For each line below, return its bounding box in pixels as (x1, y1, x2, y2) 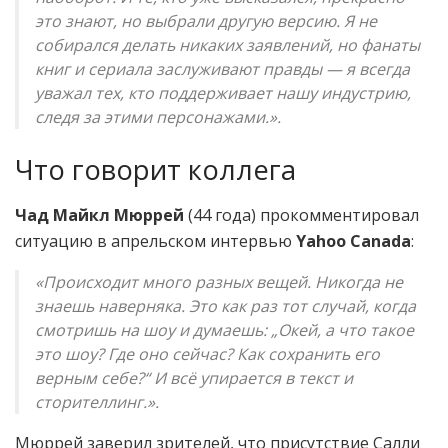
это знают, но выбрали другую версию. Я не (35, 10, 377, 33)
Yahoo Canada (296, 229, 411, 252)
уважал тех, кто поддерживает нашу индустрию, (35, 82, 411, 105)
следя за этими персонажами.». (35, 106, 281, 129)
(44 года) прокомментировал (184, 203, 419, 226)
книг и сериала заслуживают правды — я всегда (35, 58, 410, 81)
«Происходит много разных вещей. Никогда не (35, 270, 403, 293)
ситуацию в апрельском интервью (15, 229, 296, 252)
